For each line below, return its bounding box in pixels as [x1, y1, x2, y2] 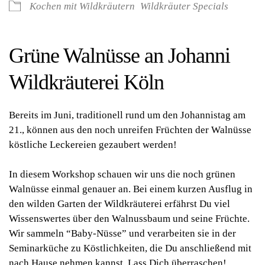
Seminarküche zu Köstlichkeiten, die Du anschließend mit [9, 243, 251, 254]
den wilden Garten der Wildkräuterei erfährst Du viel [9, 198, 230, 209]
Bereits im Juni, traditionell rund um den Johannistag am [9, 109, 245, 121]
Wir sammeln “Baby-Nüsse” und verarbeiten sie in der [9, 228, 236, 239]
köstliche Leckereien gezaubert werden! [9, 139, 177, 150]
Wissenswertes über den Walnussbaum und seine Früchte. [9, 213, 250, 224]
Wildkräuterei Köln [9, 70, 164, 94]
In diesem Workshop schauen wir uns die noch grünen [9, 169, 235, 180]
